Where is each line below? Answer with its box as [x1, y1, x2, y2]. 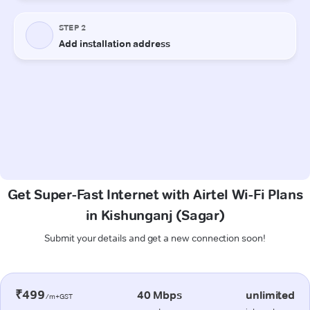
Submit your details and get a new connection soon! [44, 231, 266, 244]
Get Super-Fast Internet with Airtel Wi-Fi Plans [7, 185, 303, 203]
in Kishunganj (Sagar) [85, 206, 225, 224]
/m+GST [44, 291, 73, 301]
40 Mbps [136, 288, 182, 302]
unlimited [246, 288, 295, 302]
